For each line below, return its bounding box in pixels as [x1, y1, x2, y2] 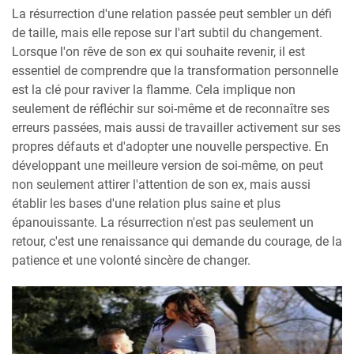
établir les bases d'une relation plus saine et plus [12, 195, 281, 211]
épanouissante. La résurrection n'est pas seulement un [12, 214, 314, 230]
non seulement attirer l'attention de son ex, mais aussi [12, 176, 311, 192]
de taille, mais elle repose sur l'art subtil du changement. [12, 24, 322, 40]
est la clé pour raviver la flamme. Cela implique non [12, 81, 296, 97]
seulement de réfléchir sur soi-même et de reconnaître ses [12, 100, 330, 116]
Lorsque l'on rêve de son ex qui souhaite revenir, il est [12, 43, 305, 59]
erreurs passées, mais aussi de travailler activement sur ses [12, 119, 341, 135]
